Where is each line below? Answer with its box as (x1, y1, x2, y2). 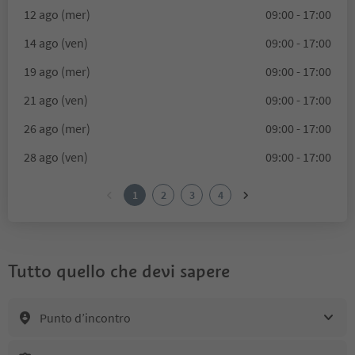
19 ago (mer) (24, 63, 90, 79)
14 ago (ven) (24, 35, 88, 51)
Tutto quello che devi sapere (8, 260, 230, 282)
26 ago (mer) (24, 120, 90, 136)
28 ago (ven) (24, 149, 88, 165)
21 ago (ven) (24, 92, 88, 108)
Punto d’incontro (40, 309, 131, 326)
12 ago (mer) (24, 6, 90, 22)
